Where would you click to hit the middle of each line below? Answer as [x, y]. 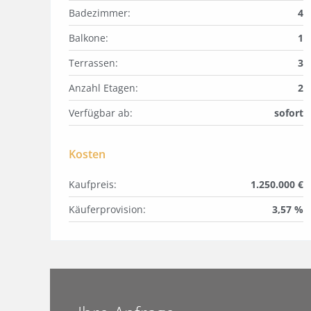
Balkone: [89, 38]
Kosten [87, 154]
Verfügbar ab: [101, 113]
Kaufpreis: [93, 185]
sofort [289, 113]
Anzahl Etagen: [103, 88]
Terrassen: [93, 63]
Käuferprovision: [107, 210]
